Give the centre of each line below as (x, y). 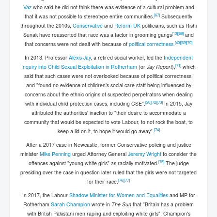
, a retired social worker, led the (127, 57)
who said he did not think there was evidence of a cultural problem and (113, 7)
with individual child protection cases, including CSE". (85, 103)
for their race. (103, 181)
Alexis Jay (79, 57)
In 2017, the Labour (46, 195)
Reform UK (127, 25)
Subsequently (176, 16)
